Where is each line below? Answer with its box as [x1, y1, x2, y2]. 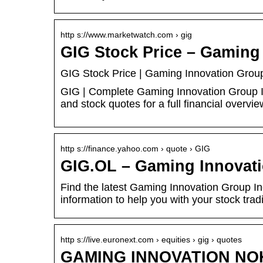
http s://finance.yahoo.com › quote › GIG [60, 144, 210, 154]
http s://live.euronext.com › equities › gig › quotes [60, 235, 242, 245]
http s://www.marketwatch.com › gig [60, 30, 192, 40]
